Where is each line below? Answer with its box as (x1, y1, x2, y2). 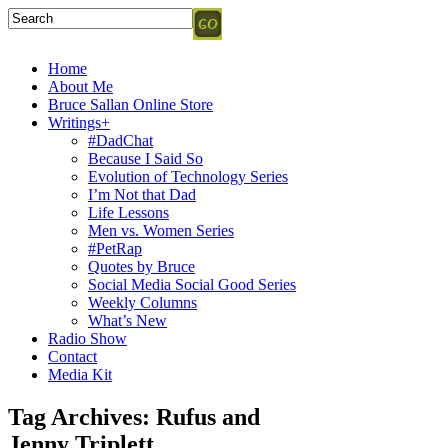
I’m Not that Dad (88, 186, 196, 203)
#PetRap (88, 240, 142, 257)
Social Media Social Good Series (88, 276, 296, 293)
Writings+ (48, 114, 110, 131)
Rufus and (156, 403, 260, 430)
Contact (48, 348, 97, 365)
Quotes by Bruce (88, 258, 195, 275)
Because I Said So (88, 150, 203, 167)
